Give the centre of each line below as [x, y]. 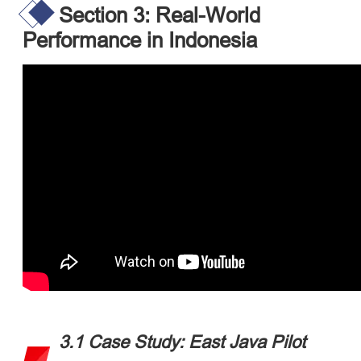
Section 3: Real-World [160, 15]
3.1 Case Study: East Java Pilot [182, 342]
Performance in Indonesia [140, 39]
